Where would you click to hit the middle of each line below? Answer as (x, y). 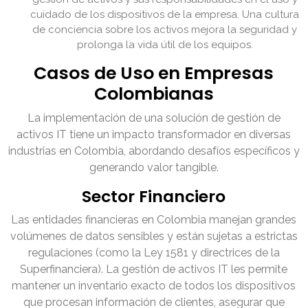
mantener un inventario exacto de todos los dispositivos (154, 286)
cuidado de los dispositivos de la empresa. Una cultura (165, 15)
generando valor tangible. (154, 168)
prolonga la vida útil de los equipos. (165, 45)
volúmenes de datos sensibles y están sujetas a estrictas (154, 236)
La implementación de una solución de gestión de (154, 118)
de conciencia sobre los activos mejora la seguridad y (165, 30)
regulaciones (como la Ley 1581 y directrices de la (154, 253)
